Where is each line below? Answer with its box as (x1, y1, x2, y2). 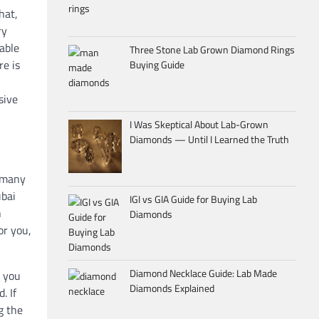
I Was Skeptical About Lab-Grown (129, 116, 268, 132)
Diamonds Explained (129, 281, 214, 296)
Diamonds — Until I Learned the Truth (129, 131, 289, 147)
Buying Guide (129, 57, 184, 73)
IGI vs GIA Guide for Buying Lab (129, 191, 257, 206)
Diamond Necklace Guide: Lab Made (129, 266, 277, 281)
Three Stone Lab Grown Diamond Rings (129, 42, 295, 58)
